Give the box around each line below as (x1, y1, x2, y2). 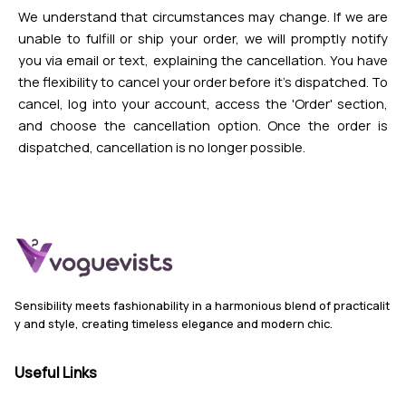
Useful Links (14, 362, 97, 382)
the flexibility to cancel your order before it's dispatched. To (18, 72, 388, 91)
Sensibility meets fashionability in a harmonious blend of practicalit (14, 296, 390, 314)
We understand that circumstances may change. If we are (18, 7, 388, 25)
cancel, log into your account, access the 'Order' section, (18, 94, 388, 112)
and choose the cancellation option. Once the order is (18, 116, 388, 134)
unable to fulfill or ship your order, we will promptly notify (18, 29, 388, 47)
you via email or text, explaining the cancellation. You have (18, 51, 388, 69)
